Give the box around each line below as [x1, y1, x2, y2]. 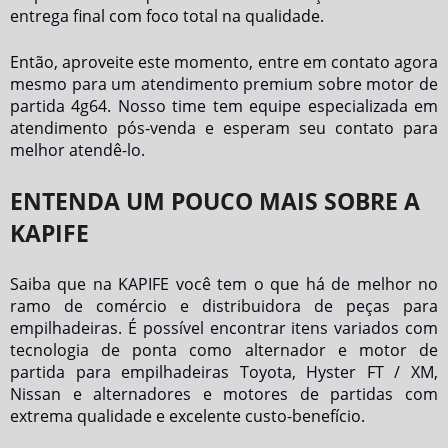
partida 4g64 [10, 95, 108, 117]
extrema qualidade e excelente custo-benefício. [10, 405, 365, 427]
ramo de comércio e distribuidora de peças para [10, 295, 438, 317]
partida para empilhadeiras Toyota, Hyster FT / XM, [10, 361, 438, 383]
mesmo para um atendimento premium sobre [10, 73, 367, 95]
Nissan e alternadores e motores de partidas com [10, 383, 438, 405]
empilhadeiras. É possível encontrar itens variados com [10, 317, 438, 339]
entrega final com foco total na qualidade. [10, 5, 324, 27]
